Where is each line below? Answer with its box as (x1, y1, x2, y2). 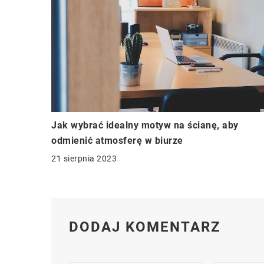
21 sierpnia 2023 (51, 153, 117, 163)
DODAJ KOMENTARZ (69, 218, 221, 235)
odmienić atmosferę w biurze (51, 134, 183, 146)
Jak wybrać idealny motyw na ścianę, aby (51, 119, 239, 131)
